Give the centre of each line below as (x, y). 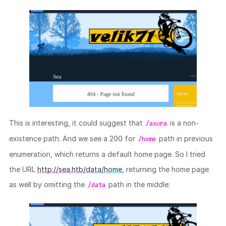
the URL (23, 169)
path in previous (185, 138)
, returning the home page (165, 169)
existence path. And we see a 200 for (73, 138)
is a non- (183, 123)
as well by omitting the (48, 184)
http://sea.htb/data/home (79, 169)
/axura (156, 123)
